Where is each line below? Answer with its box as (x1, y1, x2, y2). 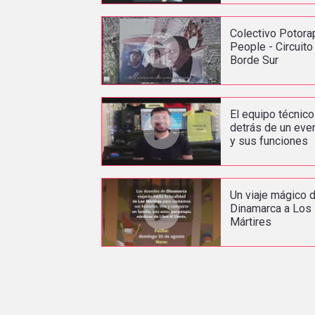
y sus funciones (230, 134, 309, 148)
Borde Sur (230, 53, 279, 67)
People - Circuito (230, 39, 314, 53)
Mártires (230, 214, 272, 229)
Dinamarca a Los (230, 201, 312, 215)
